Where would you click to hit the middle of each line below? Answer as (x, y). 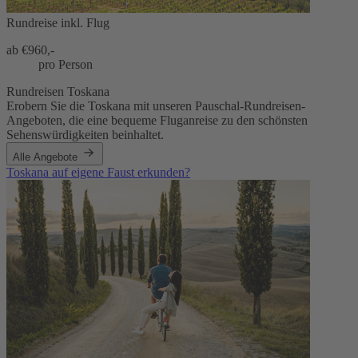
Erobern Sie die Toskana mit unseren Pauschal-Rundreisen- (156, 106)
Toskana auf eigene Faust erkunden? (98, 173)
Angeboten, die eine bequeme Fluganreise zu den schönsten (157, 121)
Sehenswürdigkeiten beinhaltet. (85, 135)
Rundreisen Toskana (58, 92)
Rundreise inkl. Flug (58, 23)
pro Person (66, 65)
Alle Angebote (47, 157)
